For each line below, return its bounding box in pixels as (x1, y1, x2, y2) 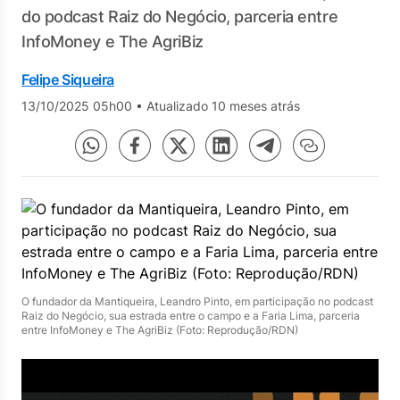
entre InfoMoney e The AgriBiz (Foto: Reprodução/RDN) (21, 323, 298, 337)
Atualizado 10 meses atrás (146, 98, 300, 113)
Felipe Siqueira (21, 71, 114, 88)
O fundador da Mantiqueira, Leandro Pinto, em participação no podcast (21, 295, 373, 308)
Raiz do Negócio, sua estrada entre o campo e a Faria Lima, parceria (21, 309, 360, 322)
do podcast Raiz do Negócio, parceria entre (21, 7, 338, 26)
